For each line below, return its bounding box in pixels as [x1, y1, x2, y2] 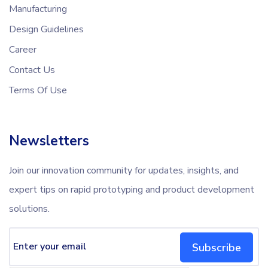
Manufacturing [9, 2, 67, 16]
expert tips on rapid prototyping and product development [9, 182, 254, 196]
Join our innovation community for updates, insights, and [9, 163, 239, 177]
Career [9, 42, 36, 56]
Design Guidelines [9, 22, 84, 36]
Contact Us [9, 63, 55, 77]
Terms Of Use [9, 83, 67, 97]
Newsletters [9, 131, 89, 150]
